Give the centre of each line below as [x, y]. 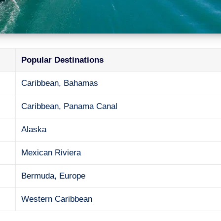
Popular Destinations [63, 60]
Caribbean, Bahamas [60, 83]
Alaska [34, 129]
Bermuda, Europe [54, 176]
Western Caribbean [57, 199]
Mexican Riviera [51, 152]
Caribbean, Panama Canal [70, 106]
